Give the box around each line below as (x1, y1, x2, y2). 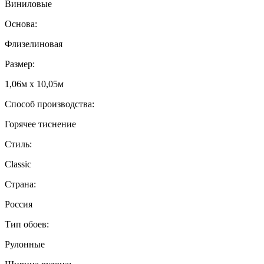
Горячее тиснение (5, 118, 76, 129)
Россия (5, 199, 32, 209)
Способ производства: (5, 98, 94, 109)
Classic (5, 159, 31, 169)
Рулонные (5, 239, 45, 249)
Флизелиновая (5, 38, 62, 49)
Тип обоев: (5, 219, 49, 229)
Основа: (5, 18, 37, 29)
